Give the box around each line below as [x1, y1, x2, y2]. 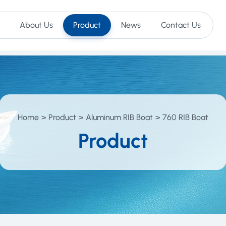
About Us [20, 20, 53, 30]
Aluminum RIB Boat [86, 112, 153, 122]
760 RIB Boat [162, 112, 208, 122]
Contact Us [161, 20, 201, 30]
